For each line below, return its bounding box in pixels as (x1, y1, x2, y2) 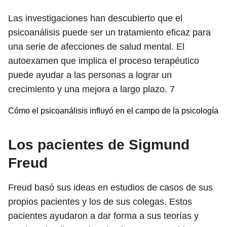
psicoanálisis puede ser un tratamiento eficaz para (8, 27, 211, 37)
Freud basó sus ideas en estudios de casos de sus (8, 182, 213, 193)
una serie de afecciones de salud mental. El (8, 42, 184, 52)
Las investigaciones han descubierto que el (8, 13, 182, 23)
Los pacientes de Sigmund (8, 137, 190, 153)
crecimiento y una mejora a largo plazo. (8, 84, 170, 94)
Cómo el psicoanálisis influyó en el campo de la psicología (8, 106, 218, 115)
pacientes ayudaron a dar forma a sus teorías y (8, 211, 199, 221)
